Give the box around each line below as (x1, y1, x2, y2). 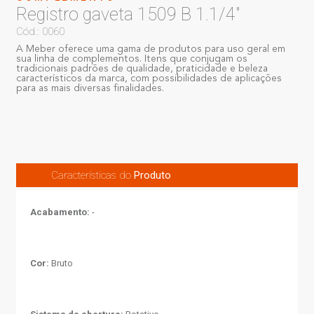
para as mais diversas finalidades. (16, 83, 165, 93)
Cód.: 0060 (16, 25, 65, 38)
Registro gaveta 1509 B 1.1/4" (16, 4, 240, 25)
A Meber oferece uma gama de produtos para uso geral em (16, 44, 286, 54)
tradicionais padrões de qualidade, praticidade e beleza (16, 64, 268, 74)
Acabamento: (30, 207, 90, 217)
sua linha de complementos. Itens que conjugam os (16, 54, 248, 64)
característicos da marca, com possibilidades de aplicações (16, 74, 282, 83)
